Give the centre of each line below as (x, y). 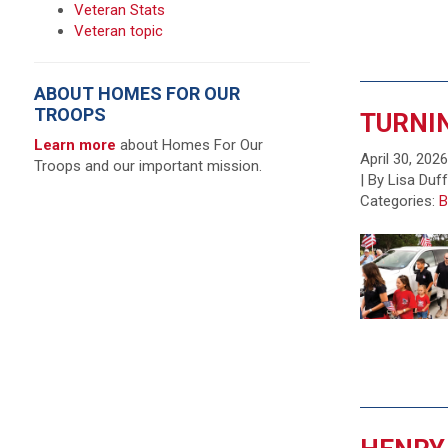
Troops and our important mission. (147, 166)
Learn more (76, 145)
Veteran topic (118, 31)
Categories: (400, 200)
